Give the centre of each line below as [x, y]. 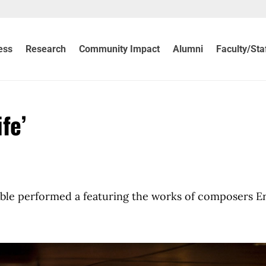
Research [46, 49]
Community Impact [120, 49]
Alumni [188, 49]
